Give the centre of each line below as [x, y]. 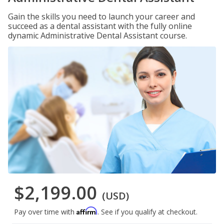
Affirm [87, 211]
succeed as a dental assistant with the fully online [100, 26]
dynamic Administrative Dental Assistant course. [97, 35]
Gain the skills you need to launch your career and [101, 16]
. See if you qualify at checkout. [147, 212]
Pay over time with [45, 212]
